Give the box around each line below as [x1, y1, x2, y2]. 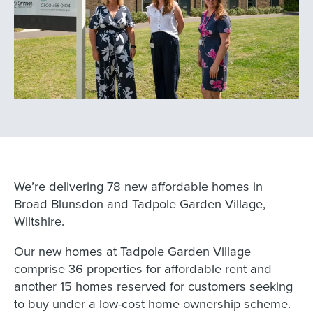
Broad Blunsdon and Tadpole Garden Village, [13, 194, 265, 212]
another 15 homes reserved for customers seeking [13, 276, 293, 295]
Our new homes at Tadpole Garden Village [13, 241, 251, 260]
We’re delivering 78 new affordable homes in [13, 176, 263, 195]
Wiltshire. [13, 211, 64, 230]
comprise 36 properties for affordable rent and [13, 259, 272, 277]
